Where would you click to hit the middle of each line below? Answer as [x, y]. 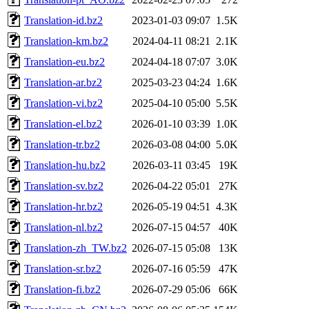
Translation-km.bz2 [66, 41]
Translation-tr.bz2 [62, 144]
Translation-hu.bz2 [65, 165]
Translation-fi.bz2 [62, 289]
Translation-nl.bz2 [63, 227]
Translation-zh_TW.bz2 [76, 248]
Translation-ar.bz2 [63, 82]
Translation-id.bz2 [63, 20]
